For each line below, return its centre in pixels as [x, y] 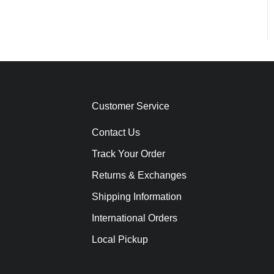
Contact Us [116, 133]
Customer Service [130, 106]
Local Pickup [120, 240]
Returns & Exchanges [139, 176]
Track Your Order [128, 154]
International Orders [134, 218]
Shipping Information [136, 197]
